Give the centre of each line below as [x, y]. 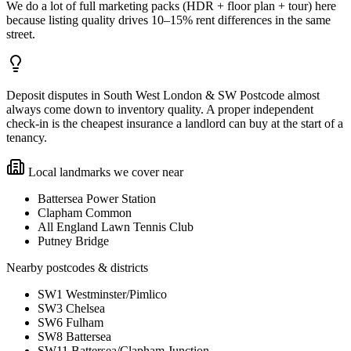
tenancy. [27, 138]
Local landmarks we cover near [104, 172]
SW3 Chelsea [71, 309]
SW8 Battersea [74, 337]
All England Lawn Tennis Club [116, 227]
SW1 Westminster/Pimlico [102, 295]
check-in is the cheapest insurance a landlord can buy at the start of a [175, 124]
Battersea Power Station [97, 199]
